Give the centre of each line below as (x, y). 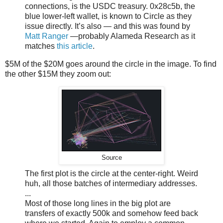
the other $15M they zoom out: (58, 74)
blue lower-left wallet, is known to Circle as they (108, 16)
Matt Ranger (47, 36)
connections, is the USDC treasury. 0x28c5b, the (110, 6)
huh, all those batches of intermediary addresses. (111, 184)
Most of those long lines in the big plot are (98, 204)
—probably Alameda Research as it (132, 36)
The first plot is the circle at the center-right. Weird (111, 174)
